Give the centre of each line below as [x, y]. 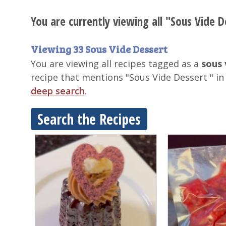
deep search [58, 91]
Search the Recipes [89, 119]
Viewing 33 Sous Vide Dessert [99, 49]
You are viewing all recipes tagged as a [116, 64]
